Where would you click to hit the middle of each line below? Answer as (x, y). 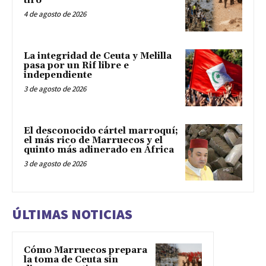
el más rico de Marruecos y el (93, 140)
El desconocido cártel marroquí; (101, 131)
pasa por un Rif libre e (76, 65)
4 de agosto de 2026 (55, 14)
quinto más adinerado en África (99, 150)
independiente (58, 75)
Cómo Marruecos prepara (85, 251)
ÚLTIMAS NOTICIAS (72, 214)
